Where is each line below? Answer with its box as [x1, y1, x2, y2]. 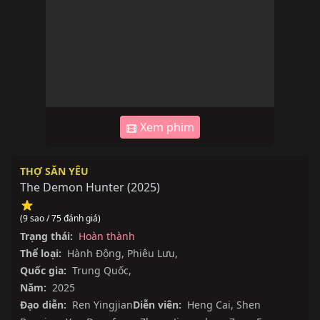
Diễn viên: [133, 298, 181, 312]
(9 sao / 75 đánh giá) [20, 212, 101, 225]
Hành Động [67, 246, 121, 261]
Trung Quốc [72, 264, 129, 278]
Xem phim [137, 119, 194, 136]
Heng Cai [187, 298, 231, 312]
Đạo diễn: [20, 298, 66, 312]
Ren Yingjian [72, 298, 133, 312]
